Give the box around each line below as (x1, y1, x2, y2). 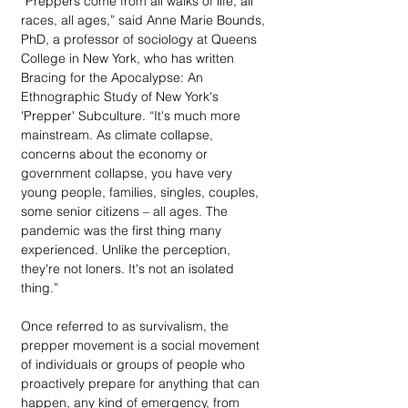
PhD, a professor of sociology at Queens (21, 30, 260, 47)
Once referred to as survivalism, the (21, 317, 232, 334)
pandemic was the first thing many (21, 221, 225, 239)
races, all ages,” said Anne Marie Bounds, (21, 11, 269, 28)
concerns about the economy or (21, 145, 211, 162)
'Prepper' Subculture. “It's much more (21, 107, 244, 124)
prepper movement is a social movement (21, 336, 263, 353)
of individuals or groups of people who (21, 355, 249, 372)
